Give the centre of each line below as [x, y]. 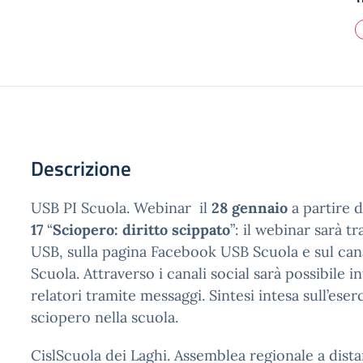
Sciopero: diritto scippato [141, 230]
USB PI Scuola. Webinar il [121, 208]
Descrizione [81, 169]
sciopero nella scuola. [105, 317]
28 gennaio [250, 208]
